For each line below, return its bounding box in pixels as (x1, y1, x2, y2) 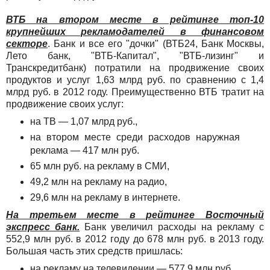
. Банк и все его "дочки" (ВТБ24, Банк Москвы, (48, 39, 264, 49)
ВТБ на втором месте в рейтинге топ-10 (6, 14, 264, 25)
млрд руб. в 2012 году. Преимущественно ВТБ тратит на (6, 87, 264, 98)
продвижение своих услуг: (6, 99, 126, 110)
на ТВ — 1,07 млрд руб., (30, 116, 140, 127)
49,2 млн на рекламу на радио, (30, 177, 169, 187)
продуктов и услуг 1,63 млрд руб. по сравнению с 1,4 (6, 75, 264, 86)
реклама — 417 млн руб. (30, 145, 142, 156)
